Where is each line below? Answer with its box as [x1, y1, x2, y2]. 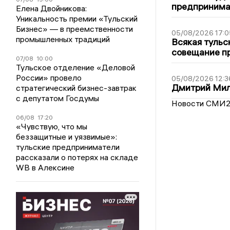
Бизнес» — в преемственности [16, 24, 133, 34]
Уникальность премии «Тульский [16, 13, 138, 24]
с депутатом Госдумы [16, 93, 100, 104]
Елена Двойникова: [16, 3, 87, 14]
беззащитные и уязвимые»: [16, 131, 118, 142]
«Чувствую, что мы [16, 121, 88, 132]
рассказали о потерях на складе [16, 152, 139, 163]
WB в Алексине [16, 162, 75, 173]
